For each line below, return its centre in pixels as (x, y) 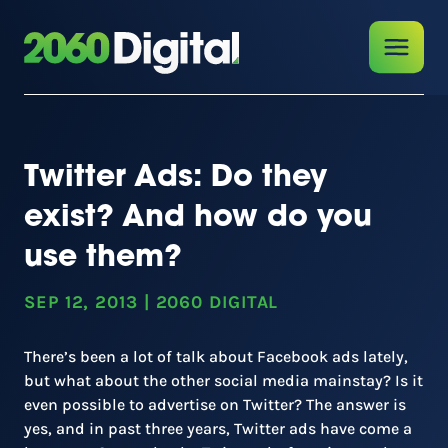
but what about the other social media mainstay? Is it (223, 380)
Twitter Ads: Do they (175, 179)
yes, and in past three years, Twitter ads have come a (218, 428)
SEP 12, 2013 (81, 302)
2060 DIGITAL (217, 302)
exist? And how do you (198, 219)
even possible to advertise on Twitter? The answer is (215, 404)
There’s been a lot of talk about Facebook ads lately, (216, 356)
